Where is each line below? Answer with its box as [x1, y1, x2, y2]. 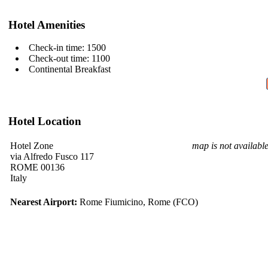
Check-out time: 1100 [29, 53, 110, 64]
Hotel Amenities [8, 18, 85, 31]
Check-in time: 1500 [29, 42, 106, 53]
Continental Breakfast [29, 64, 111, 75]
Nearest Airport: [10, 197, 77, 208]
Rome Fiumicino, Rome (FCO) [77, 197, 198, 208]
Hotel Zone [10, 141, 53, 151]
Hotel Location [8, 114, 81, 127]
